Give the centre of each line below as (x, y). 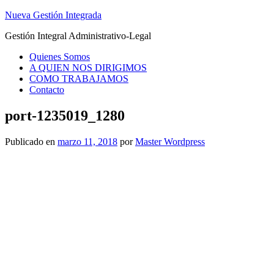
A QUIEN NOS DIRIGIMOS (88, 68)
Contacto (47, 90)
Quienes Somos (60, 57)
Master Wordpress (170, 141)
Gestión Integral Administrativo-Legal (78, 36)
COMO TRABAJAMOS (79, 79)
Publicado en (31, 141)
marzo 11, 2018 (87, 141)
